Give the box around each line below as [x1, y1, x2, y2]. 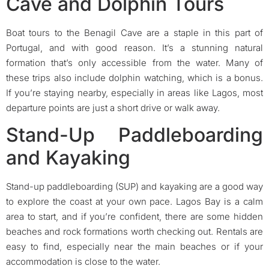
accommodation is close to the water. [6, 256, 160, 268]
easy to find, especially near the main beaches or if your [6, 241, 263, 253]
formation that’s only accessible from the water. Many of [6, 56, 263, 68]
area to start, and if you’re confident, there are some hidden [6, 211, 263, 223]
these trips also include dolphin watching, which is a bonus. [6, 71, 263, 83]
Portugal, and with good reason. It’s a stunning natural [6, 41, 263, 53]
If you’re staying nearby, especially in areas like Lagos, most [6, 86, 263, 98]
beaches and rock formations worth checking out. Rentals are [6, 226, 263, 238]
